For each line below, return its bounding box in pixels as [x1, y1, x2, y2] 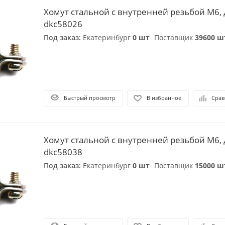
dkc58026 [44, 18, 82, 30]
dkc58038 [44, 146, 82, 158]
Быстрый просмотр [64, 94, 116, 102]
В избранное [147, 94, 181, 102]
